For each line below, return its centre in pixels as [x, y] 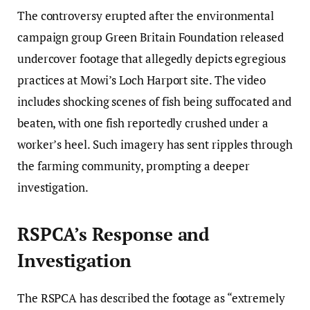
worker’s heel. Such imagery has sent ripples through [155, 144]
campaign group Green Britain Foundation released [151, 37]
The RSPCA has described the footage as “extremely [151, 298]
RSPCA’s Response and [114, 234]
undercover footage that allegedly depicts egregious [152, 58]
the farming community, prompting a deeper [134, 165]
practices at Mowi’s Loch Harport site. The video [142, 80]
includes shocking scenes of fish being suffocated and [154, 101]
